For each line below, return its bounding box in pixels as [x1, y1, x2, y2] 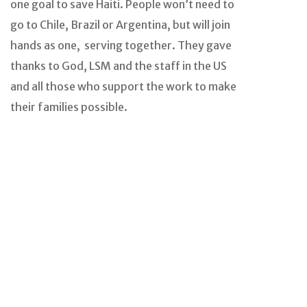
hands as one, [10, 38, 80, 53]
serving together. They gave [84, 38, 232, 53]
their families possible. [10, 100, 127, 114]
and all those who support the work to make [10, 79, 236, 94]
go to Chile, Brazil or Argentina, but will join [10, 18, 230, 32]
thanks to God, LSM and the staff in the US [10, 59, 227, 73]
